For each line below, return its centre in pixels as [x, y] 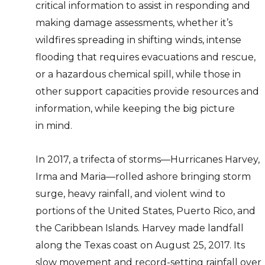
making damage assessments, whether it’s [134, 22]
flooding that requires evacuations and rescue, [146, 57]
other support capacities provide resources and [147, 91]
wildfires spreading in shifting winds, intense [138, 40]
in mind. [54, 125]
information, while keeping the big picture [135, 108]
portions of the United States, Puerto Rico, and [146, 211]
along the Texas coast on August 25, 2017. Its [140, 245]
